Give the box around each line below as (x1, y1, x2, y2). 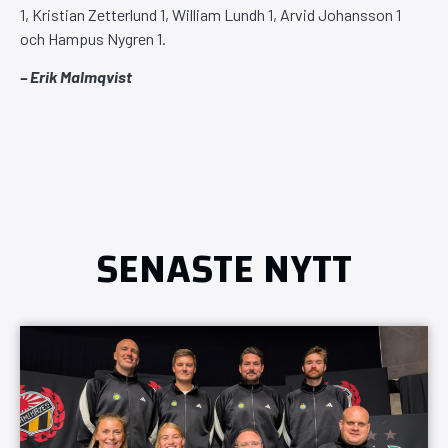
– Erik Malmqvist (20, 67, 132, 87)
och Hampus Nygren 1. (20, 28, 166, 48)
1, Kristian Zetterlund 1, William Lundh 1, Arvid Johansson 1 (20, 4, 401, 24)
